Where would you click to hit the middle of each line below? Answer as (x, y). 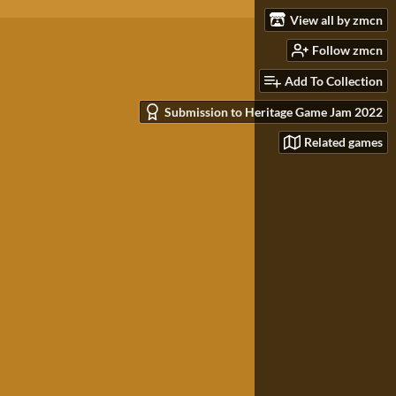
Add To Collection (334, 81)
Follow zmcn (347, 50)
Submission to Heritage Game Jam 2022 (274, 111)
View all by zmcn (336, 19)
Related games (343, 142)
